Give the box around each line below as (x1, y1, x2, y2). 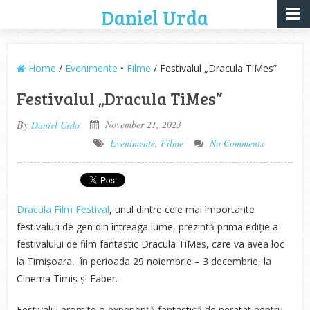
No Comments (209, 136, 264, 149)
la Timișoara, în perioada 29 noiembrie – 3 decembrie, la (16, 255, 271, 268)
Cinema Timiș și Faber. (16, 272, 118, 285)
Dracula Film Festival (16, 203, 109, 216)
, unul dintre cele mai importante (109, 203, 255, 216)
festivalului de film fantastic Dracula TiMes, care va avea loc (16, 237, 284, 250)
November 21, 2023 (102, 118, 181, 131)
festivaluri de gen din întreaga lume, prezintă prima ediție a (16, 220, 278, 233)
